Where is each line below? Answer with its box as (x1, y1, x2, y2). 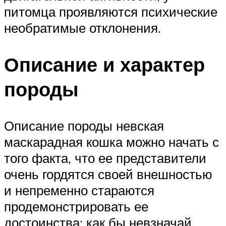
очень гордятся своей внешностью (4, 165, 212, 182)
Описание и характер (4, 51, 205, 77)
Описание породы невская (4, 117, 164, 134)
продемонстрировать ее (4, 198, 148, 214)
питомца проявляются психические (4, 3, 217, 20)
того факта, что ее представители (4, 149, 206, 166)
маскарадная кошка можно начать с (4, 133, 219, 150)
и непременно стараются (4, 182, 154, 198)
